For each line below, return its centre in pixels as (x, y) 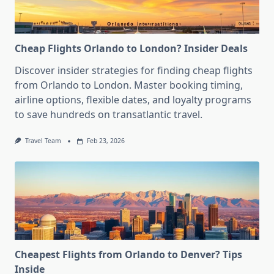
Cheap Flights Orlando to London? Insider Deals (131, 49)
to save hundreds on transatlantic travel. (109, 115)
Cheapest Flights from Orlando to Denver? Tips (128, 254)
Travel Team (43, 141)
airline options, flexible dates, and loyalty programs (133, 100)
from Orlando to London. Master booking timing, (129, 85)
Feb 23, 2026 (106, 141)
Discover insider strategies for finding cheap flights (134, 71)
